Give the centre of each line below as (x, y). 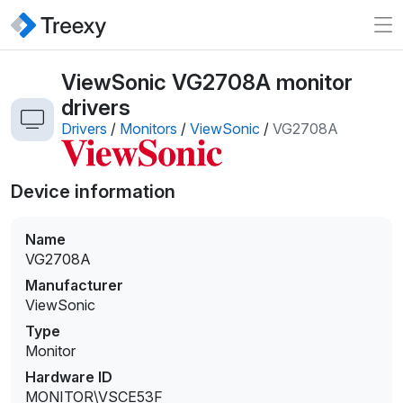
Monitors (148, 129)
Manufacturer (74, 286)
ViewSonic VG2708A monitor (207, 82)
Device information (93, 192)
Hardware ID (69, 377)
